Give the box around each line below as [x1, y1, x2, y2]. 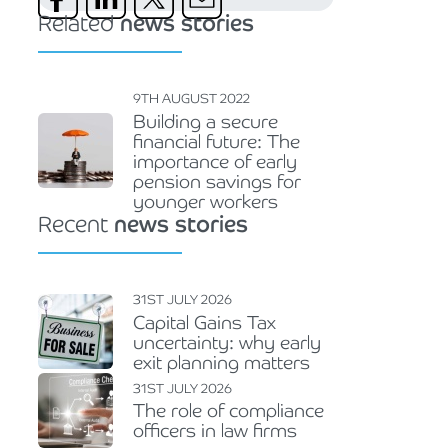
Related [38, 9, 120, 38]
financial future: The [133, 129, 300, 153]
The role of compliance [133, 399, 324, 423]
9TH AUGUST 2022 [133, 90, 250, 108]
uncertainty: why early [133, 330, 321, 354]
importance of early [133, 149, 297, 173]
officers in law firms [133, 419, 297, 443]
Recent [38, 209, 114, 239]
